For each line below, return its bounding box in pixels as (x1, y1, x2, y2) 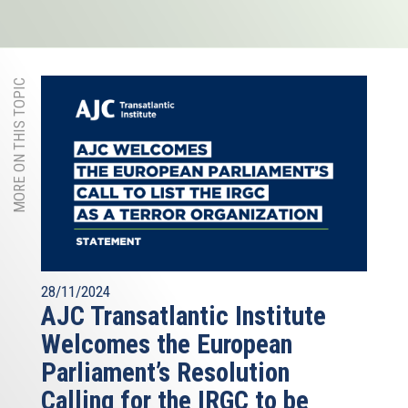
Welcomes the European (41, 328, 292, 360)
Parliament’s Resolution (41, 356, 290, 388)
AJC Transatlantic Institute (41, 300, 326, 331)
